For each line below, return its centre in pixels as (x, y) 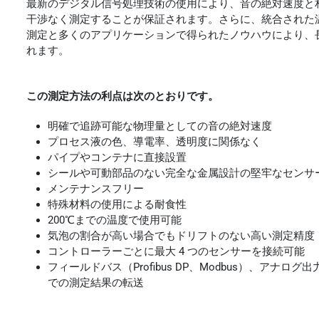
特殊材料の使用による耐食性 (117, 204)
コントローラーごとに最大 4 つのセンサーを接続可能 (177, 251)
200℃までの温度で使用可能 (115, 220)
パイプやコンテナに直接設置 (117, 157)
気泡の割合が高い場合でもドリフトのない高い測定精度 (182, 235)
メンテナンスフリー (96, 188)
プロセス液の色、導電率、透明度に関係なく (155, 141)
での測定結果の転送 (96, 282)
